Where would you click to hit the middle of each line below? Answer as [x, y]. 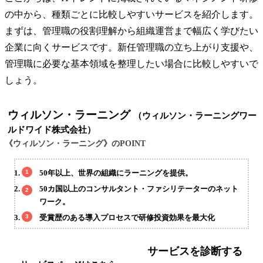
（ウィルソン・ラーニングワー [195, 116]
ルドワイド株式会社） [52, 130]
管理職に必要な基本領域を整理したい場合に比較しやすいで [131, 64]
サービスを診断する [195, 251]
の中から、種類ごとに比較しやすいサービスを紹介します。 [131, 15]
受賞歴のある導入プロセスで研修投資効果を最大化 [127, 217]
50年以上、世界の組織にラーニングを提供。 [116, 173]
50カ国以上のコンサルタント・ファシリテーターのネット [139, 188]
